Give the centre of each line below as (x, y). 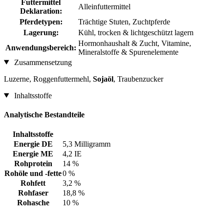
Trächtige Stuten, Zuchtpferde (124, 22)
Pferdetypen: (41, 22)
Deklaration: (41, 11)
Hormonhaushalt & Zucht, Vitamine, (135, 43)
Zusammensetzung (42, 62)
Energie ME (33, 154)
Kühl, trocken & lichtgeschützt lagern (136, 32)
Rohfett (33, 183)
